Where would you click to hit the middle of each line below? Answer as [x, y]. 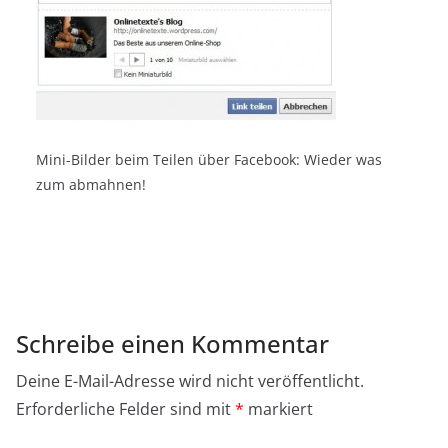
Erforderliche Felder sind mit [125, 409]
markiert [278, 409]
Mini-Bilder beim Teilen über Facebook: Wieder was [209, 159]
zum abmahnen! [91, 184]
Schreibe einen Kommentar [172, 343]
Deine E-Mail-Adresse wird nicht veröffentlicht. [190, 381]
